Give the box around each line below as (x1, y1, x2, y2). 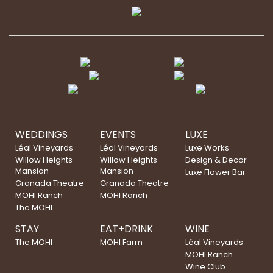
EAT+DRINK (100, 222, 154, 236)
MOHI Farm (100, 236, 143, 248)
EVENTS (100, 127, 136, 141)
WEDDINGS (15, 127, 68, 141)
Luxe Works (185, 142, 229, 154)
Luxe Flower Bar (185, 166, 246, 178)
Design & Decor (185, 154, 247, 166)
